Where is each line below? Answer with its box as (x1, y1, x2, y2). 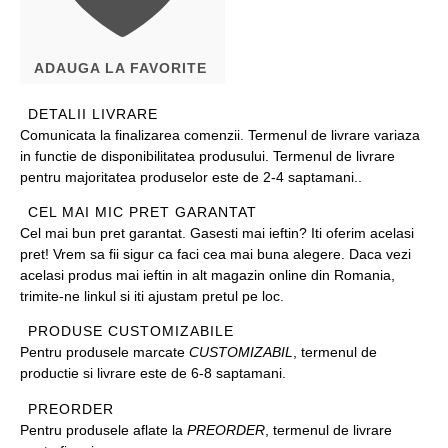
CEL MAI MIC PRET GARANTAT (28, 204, 257, 221)
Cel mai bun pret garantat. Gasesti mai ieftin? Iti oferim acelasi (20, 225, 414, 242)
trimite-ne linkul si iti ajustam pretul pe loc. (20, 288, 284, 305)
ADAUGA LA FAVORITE (34, 59, 207, 76)
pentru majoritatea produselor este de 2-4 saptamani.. (20, 168, 362, 185)
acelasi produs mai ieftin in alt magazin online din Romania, (20, 267, 395, 284)
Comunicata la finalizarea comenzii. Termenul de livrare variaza (20, 126, 420, 143)
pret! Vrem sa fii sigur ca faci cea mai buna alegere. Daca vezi (20, 246, 411, 263)
